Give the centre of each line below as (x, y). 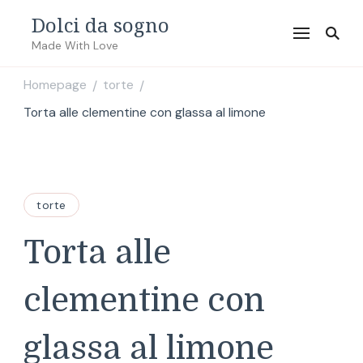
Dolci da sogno (100, 25)
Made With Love (75, 45)
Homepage (55, 85)
